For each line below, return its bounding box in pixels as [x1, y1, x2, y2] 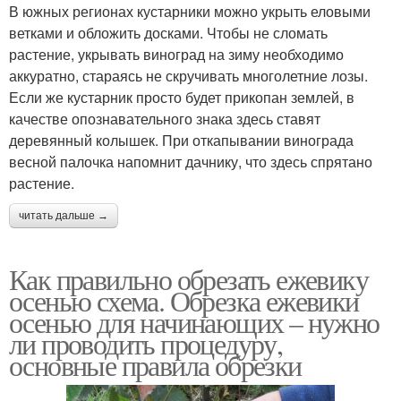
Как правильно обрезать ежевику [9, 259, 368, 298]
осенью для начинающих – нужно [9, 302, 380, 341]
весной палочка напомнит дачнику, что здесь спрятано [9, 150, 372, 172]
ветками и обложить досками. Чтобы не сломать [9, 21, 328, 43]
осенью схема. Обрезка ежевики [9, 280, 359, 320]
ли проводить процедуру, [9, 323, 283, 363]
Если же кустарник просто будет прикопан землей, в [9, 86, 354, 107]
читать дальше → [19, 209, 108, 222]
